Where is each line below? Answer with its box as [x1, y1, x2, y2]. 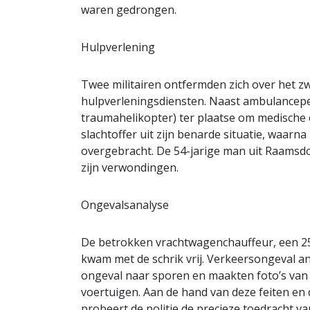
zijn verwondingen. [81, 159, 179, 175]
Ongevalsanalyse [81, 197, 169, 212]
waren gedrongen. [81, 1, 176, 17]
